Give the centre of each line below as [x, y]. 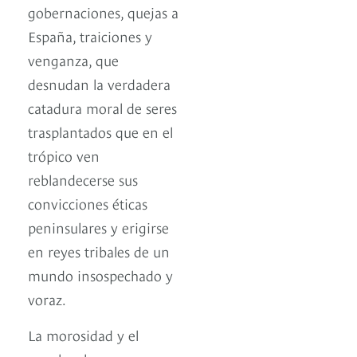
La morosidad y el [83, 335]
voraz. [47, 299]
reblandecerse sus [83, 179]
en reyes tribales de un [99, 251]
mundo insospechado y [100, 275]
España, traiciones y [90, 36]
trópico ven [64, 155]
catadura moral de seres [102, 108]
